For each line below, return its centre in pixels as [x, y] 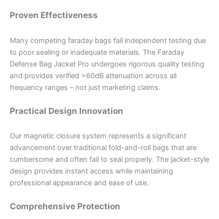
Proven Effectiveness [54, 15]
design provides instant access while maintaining [91, 171]
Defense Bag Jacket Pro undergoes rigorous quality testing [107, 64]
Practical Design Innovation [66, 110]
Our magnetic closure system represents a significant [98, 136]
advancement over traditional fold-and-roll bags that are [103, 148]
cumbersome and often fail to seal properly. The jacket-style [109, 160]
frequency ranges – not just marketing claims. [85, 87]
